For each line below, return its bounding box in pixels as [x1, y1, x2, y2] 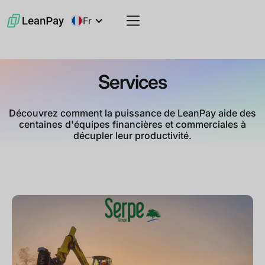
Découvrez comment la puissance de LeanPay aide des [9, 107, 256, 119]
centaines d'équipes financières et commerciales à [19, 118, 246, 130]
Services [98, 70, 167, 93]
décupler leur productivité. [73, 130, 192, 141]
